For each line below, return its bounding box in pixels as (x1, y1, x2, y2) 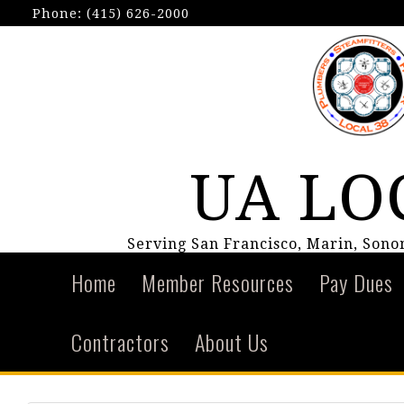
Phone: (32, 6, 87, 21)
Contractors (71, 326, 170, 358)
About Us (195, 326, 270, 358)
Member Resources (142, 266, 295, 298)
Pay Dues (319, 266, 394, 298)
